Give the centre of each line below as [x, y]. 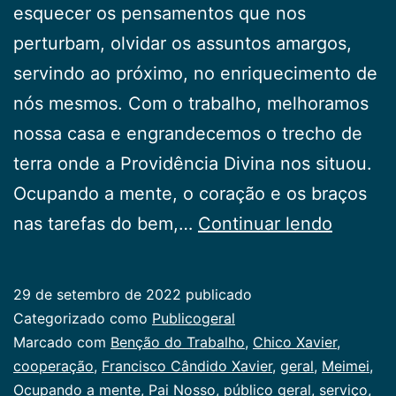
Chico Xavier [295, 342]
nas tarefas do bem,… [106, 223]
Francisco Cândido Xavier [187, 366]
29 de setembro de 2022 [97, 294]
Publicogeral [194, 318]
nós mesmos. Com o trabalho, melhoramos [191, 103]
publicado [217, 294]
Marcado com [62, 342]
